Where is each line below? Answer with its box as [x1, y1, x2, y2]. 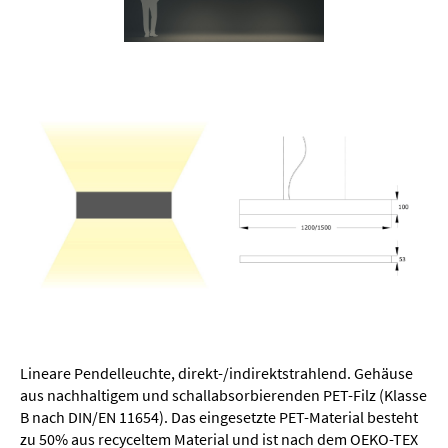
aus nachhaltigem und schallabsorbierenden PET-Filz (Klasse [20, 384, 427, 405]
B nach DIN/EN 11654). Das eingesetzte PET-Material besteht [20, 406, 418, 427]
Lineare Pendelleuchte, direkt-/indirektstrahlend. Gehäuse [20, 362, 413, 383]
